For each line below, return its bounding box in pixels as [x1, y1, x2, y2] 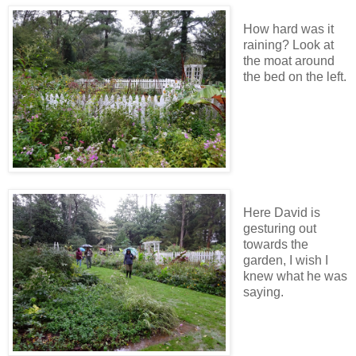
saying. [242, 284, 284, 299]
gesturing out [242, 221, 316, 235]
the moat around [242, 54, 335, 68]
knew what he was [242, 269, 347, 283]
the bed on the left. [242, 70, 346, 84]
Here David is [242, 205, 320, 219]
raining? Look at [242, 38, 334, 52]
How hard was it [242, 22, 334, 37]
